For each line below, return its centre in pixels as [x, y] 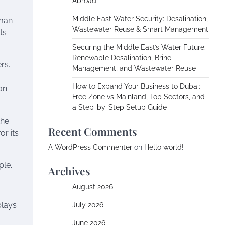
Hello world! [164, 147]
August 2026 [93, 187]
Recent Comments [93, 131]
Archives [69, 171]
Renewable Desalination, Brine [122, 58]
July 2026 [88, 205]
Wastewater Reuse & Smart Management [140, 29]
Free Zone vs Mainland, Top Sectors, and [139, 97]
